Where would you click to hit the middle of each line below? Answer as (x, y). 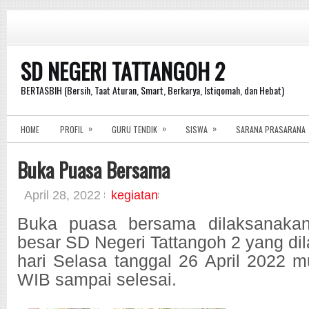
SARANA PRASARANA (271, 129)
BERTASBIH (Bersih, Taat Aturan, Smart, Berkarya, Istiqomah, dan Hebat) (152, 90)
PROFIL (72, 129)
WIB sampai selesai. (97, 280)
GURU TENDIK (134, 129)
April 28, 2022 (64, 195)
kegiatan (134, 195)
